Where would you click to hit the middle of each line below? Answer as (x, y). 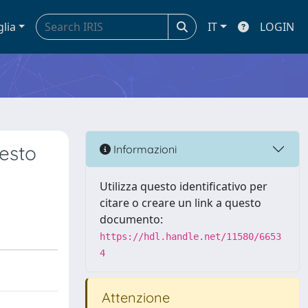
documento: (131, 219)
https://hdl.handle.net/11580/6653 (190, 236)
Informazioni (144, 149)
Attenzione (134, 297)
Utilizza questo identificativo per (184, 186)
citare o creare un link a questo (180, 203)
